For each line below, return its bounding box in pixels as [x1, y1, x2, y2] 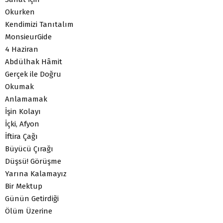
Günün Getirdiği [5, 194, 59, 203]
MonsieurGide [5, 32, 52, 41]
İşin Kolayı [5, 107, 41, 116]
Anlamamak [5, 94, 47, 104]
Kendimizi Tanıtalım [5, 19, 74, 29]
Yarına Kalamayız [5, 169, 67, 178]
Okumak [5, 82, 34, 91]
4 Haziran [5, 44, 38, 54]
